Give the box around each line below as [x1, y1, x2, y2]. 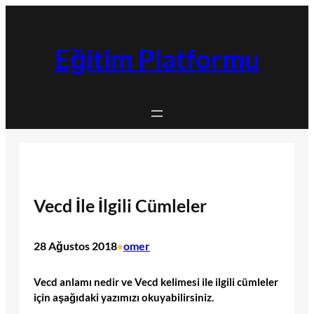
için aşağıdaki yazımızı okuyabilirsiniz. [34, 291, 214, 303]
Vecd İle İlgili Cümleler [34, 195, 207, 217]
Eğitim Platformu [54, 43, 260, 75]
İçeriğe [5, 6, 36, 19]
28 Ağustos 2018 [34, 239, 117, 253]
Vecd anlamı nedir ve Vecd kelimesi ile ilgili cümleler [34, 275, 278, 288]
